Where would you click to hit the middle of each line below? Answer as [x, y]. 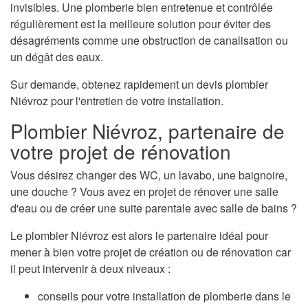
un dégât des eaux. [57, 56]
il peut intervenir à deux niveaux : [90, 268]
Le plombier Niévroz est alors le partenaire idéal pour [139, 235]
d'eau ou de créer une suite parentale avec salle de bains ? [154, 208]
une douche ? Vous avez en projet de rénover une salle [144, 191]
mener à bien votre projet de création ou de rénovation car [151, 252]
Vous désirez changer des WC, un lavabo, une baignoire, [149, 175]
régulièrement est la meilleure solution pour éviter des [141, 23]
